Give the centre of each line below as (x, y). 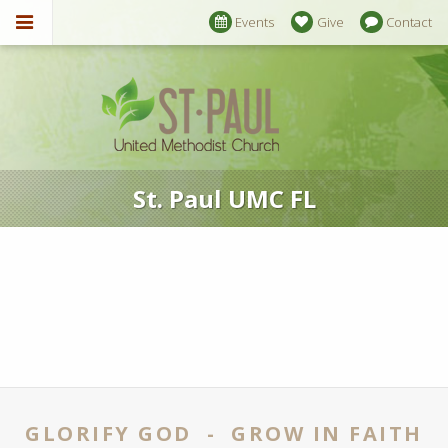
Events (255, 21)
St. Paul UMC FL (224, 199)
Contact (408, 21)
